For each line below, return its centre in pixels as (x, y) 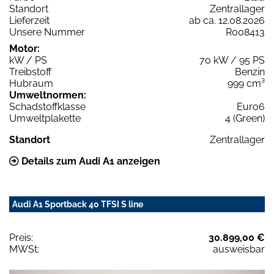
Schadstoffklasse (47, 106)
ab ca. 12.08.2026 (227, 20)
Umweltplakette (45, 118)
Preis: (21, 237)
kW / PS (28, 60)
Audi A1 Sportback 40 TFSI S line (78, 204)
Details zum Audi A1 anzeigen (90, 161)
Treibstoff (30, 72)
